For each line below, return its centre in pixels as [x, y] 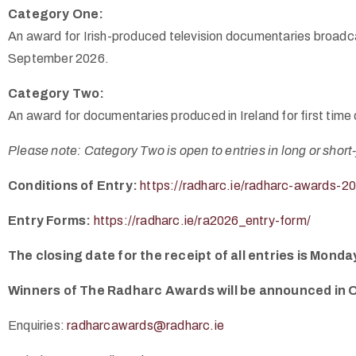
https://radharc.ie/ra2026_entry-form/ [202, 221]
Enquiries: [38, 325]
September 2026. [58, 58]
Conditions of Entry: [74, 186]
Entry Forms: [51, 221]
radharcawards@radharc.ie [146, 325]
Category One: [56, 14]
